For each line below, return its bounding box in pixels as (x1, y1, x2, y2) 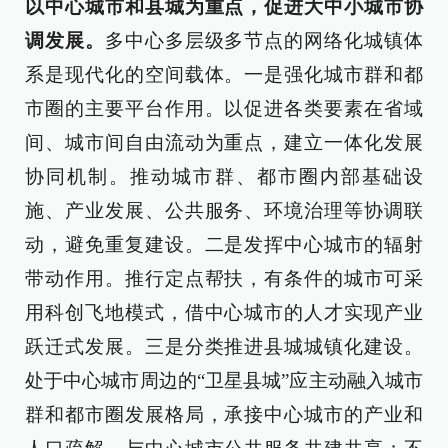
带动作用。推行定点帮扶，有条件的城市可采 (25, 267, 423, 289)
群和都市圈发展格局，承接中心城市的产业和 (25, 403, 423, 425)
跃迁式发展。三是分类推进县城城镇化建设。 (25, 335, 423, 357)
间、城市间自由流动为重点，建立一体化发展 (25, 131, 423, 153)
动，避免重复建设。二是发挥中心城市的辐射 (25, 233, 423, 255)
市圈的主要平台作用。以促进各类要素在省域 (25, 97, 423, 119)
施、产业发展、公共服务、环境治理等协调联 (25, 199, 423, 221)
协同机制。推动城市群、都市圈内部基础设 (25, 165, 423, 187)
